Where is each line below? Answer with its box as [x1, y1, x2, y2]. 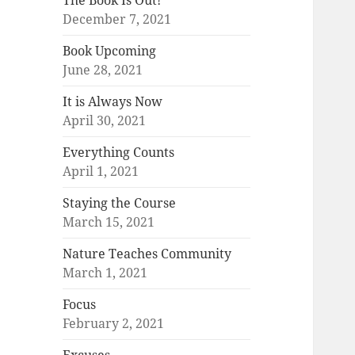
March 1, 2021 [63, 264, 148, 282]
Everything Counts [63, 143, 175, 162]
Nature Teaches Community [63, 245, 232, 263]
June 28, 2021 [63, 61, 143, 79]
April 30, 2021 [63, 112, 147, 130]
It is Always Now [63, 93, 163, 111]
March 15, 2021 [63, 213, 155, 231]
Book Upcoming [63, 42, 157, 60]
